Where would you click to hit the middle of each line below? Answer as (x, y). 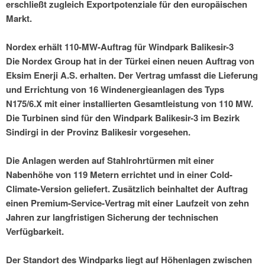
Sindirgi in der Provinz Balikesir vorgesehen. (98, 132)
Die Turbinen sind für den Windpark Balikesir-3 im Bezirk (123, 118)
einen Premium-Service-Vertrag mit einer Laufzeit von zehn (127, 203)
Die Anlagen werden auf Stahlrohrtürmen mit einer (110, 161)
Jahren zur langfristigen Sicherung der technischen (112, 217)
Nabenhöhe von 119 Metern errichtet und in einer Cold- (119, 175)
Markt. (19, 19)
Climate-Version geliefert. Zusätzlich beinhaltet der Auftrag (127, 189)
